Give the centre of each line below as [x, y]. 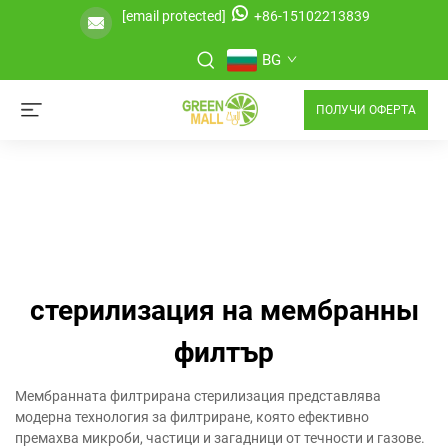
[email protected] [173, 16]
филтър [224, 352]
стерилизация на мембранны [224, 310]
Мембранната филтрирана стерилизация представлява [198, 396]
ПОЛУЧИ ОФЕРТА [366, 110]
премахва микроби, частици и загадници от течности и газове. [220, 438]
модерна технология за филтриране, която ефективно [192, 417]
